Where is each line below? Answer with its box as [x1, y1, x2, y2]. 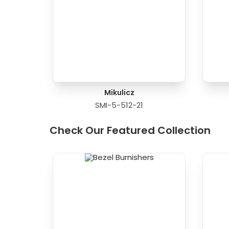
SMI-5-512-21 [95, 99, 144, 110]
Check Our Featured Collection [50, 123, 211, 138]
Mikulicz [104, 87, 134, 98]
